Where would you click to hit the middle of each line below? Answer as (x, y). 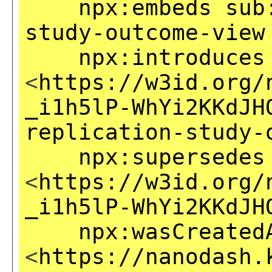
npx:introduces (172, 57)
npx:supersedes (172, 157)
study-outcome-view (145, 32)
